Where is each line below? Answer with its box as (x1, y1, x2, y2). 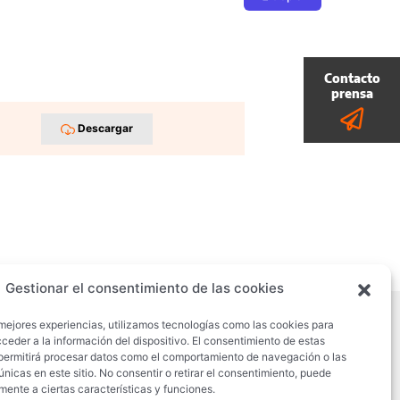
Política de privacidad (83, 340, 204, 357)
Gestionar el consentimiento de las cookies (5, 279, 284, 296)
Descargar (75, 121, 133, 136)
